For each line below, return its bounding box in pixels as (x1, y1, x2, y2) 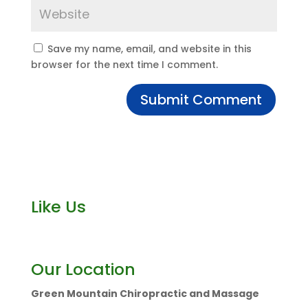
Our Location (30, 258, 135, 280)
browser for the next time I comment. (30, 58, 218, 71)
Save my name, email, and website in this (47, 42, 252, 56)
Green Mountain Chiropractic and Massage (30, 287, 259, 300)
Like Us (30, 195, 86, 218)
